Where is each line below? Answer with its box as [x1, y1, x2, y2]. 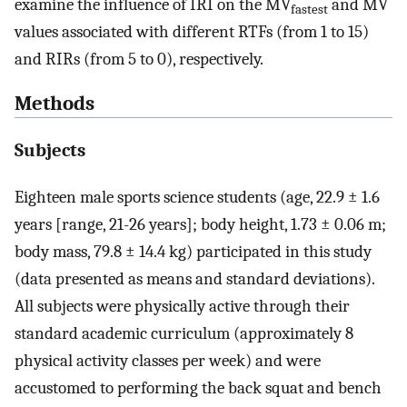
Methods [15, 92, 94, 116]
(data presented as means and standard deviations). [15, 268, 374, 289]
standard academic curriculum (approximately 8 [15, 323, 353, 343]
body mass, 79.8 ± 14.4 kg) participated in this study [15, 241, 372, 262]
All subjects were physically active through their [15, 295, 350, 316]
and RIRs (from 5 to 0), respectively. [15, 49, 263, 70]
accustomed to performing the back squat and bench [15, 377, 382, 398]
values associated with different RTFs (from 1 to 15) [15, 22, 369, 43]
